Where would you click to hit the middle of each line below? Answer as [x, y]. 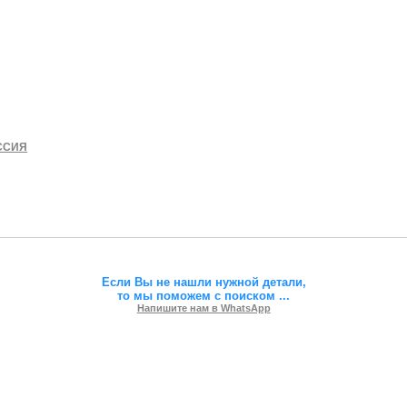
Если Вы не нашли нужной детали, [203, 282]
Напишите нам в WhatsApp [203, 308]
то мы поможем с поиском [199, 295]
